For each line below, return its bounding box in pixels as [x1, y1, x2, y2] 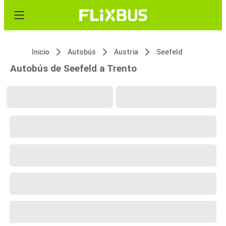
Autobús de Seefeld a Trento [10, 63, 137, 74]
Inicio [32, 48, 49, 56]
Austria [114, 48, 138, 56]
